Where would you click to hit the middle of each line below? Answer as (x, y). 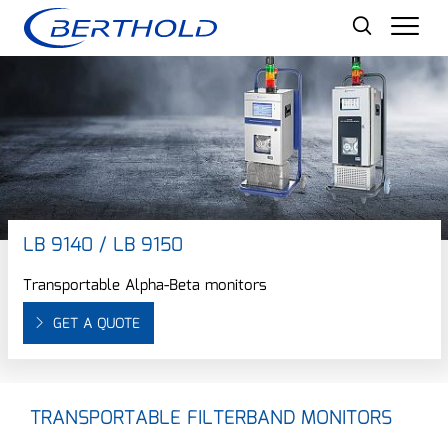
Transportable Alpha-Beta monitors (144, 286)
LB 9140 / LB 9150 (102, 246)
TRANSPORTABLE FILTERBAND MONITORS (211, 419)
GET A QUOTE (96, 324)
